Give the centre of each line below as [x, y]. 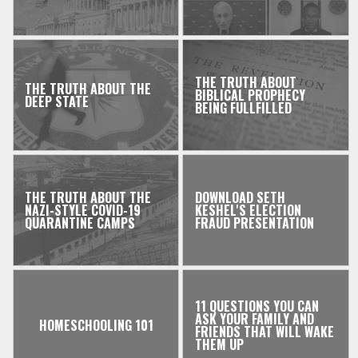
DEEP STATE [57, 102]
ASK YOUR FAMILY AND [254, 319]
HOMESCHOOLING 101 [96, 326]
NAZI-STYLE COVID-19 [83, 211]
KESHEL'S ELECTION [248, 211]
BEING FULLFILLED [243, 108]
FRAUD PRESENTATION [254, 223]
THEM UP [219, 345]
